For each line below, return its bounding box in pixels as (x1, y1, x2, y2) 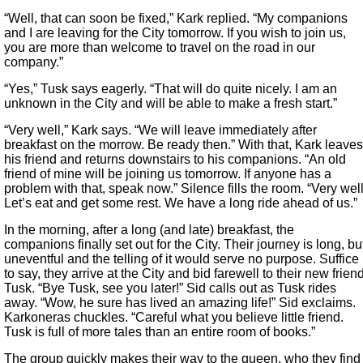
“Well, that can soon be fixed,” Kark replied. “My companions (4, 11, 348, 26)
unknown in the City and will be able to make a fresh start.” (4, 96, 337, 111)
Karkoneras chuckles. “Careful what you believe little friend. (4, 310, 344, 325)
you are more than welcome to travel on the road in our (4, 41, 315, 55)
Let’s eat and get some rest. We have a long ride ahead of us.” (4, 196, 357, 211)
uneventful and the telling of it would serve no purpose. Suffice (4, 252, 359, 267)
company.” (4, 55, 63, 70)
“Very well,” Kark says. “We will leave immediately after (4, 123, 317, 138)
